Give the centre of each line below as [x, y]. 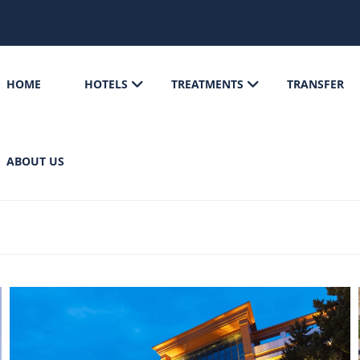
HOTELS [106, 84]
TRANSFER [316, 84]
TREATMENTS [208, 84]
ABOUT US [36, 161]
